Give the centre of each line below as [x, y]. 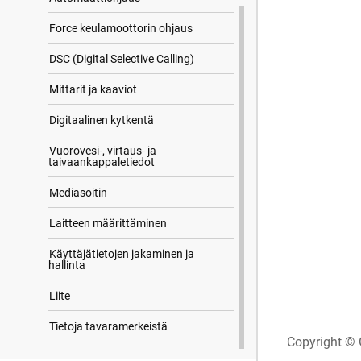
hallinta [67, 265]
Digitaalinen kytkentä [102, 120]
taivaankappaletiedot [102, 162]
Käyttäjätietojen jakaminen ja [122, 254]
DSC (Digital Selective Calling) [122, 59]
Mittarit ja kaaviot [93, 89]
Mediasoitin [78, 193]
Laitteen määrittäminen [108, 223]
